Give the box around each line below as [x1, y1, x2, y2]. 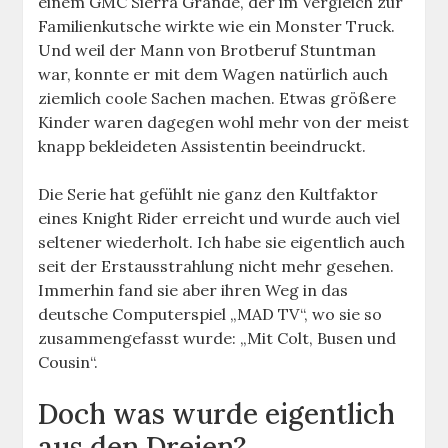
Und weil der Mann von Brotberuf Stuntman [38, 40, 377, 61]
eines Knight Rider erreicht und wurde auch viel [38, 208, 401, 229]
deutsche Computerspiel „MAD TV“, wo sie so [38, 304, 383, 325]
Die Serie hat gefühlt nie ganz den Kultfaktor [38, 184, 379, 205]
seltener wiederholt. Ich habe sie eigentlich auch [38, 232, 406, 253]
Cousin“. [38, 352, 99, 373]
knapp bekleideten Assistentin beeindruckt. [38, 136, 367, 157]
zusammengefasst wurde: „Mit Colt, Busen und [38, 328, 397, 349]
